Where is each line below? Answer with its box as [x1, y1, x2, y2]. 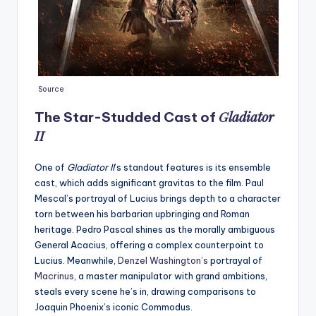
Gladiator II [67, 161, 114, 173]
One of [35, 161, 67, 173]
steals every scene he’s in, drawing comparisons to [35, 285, 256, 297]
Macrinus [35, 269, 74, 281]
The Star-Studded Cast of [35, 108, 219, 126]
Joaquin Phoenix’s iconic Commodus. [35, 300, 193, 312]
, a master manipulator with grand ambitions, [74, 269, 267, 281]
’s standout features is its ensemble [114, 161, 271, 173]
